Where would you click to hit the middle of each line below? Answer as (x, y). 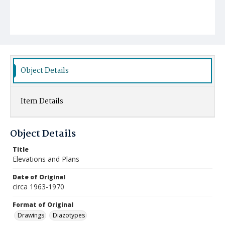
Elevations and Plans (46, 159)
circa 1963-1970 (38, 187)
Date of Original (39, 177)
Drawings (31, 215)
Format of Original (43, 205)
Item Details (42, 101)
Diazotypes (69, 215)
